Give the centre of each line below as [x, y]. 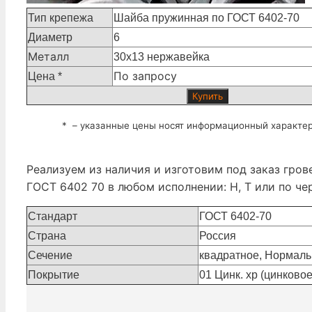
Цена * [45, 77]
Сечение [50, 256]
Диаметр [50, 38]
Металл [48, 57]
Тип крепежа [61, 18]
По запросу [147, 76]
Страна [47, 236]
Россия [218, 236]
